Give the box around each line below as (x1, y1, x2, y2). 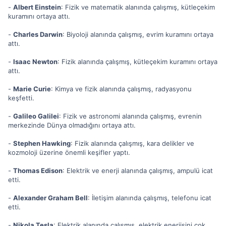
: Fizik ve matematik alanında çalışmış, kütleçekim (61, 3, 215, 11)
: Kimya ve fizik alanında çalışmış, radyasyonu (51, 84, 192, 93)
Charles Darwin (13, 30, 63, 38)
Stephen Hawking (13, 139, 71, 147)
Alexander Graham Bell (13, 193, 88, 202)
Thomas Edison (13, 166, 63, 175)
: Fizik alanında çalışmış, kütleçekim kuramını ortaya (58, 57, 217, 66)
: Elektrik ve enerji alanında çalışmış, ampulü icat (63, 166, 213, 175)
